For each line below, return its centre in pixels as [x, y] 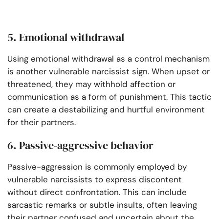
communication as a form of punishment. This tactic [109, 97]
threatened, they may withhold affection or [91, 84]
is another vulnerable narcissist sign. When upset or [109, 72]
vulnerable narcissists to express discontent [95, 180]
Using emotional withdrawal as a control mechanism [109, 59]
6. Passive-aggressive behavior [80, 145]
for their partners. [42, 122]
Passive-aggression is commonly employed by [97, 167]
